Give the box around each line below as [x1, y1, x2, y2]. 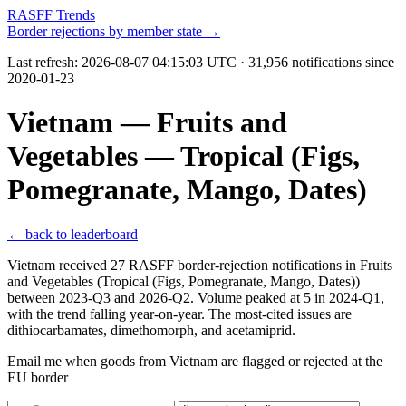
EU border [7, 369, 68, 385]
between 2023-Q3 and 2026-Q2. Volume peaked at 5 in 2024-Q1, [7, 289, 384, 305]
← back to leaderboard [7, 226, 138, 242]
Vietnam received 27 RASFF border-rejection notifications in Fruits [7, 256, 392, 273]
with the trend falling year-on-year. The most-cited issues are [7, 305, 352, 322]
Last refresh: [7, 54, 82, 70]
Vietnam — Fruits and [7, 106, 287, 140]
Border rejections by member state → [7, 24, 220, 39]
